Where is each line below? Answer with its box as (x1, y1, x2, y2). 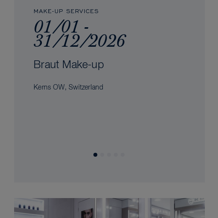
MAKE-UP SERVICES (34, 6, 99, 15)
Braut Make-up (34, 60, 104, 71)
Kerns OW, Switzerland (34, 84, 104, 91)
